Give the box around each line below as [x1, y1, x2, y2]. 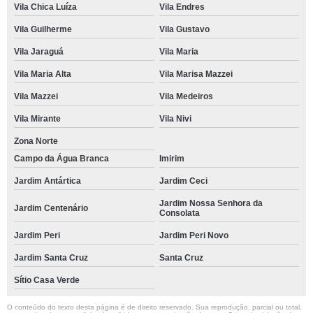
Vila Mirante [14, 114, 61, 124]
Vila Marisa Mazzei [159, 69, 233, 79]
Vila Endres [159, 2, 205, 12]
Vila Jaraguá [14, 47, 64, 57]
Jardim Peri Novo [159, 231, 228, 240]
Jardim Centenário [14, 203, 88, 213]
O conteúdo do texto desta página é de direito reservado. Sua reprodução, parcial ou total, [7, 303, 302, 311]
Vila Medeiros [159, 92, 213, 101]
